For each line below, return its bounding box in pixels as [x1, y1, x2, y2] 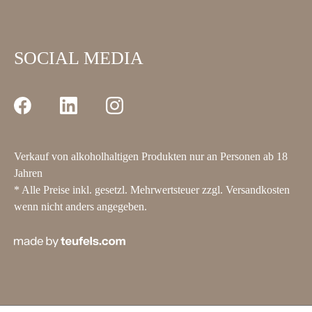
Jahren [14, 167, 42, 179]
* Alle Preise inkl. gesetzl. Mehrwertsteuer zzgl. [14, 184, 226, 196]
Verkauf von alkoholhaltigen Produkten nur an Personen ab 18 [14, 150, 288, 162]
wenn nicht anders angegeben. [14, 201, 147, 212]
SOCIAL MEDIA [14, 48, 143, 68]
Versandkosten [226, 184, 290, 196]
